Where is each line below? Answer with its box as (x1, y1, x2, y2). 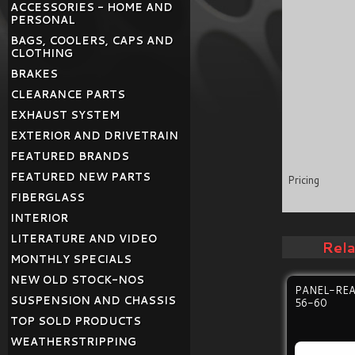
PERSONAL (10, 13, 75, 27)
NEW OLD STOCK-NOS (10, 273, 144, 287)
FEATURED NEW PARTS (10, 170, 151, 184)
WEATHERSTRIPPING (10, 334, 136, 349)
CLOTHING (10, 46, 73, 60)
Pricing (288, 173, 320, 187)
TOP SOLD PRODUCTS (10, 314, 141, 328)
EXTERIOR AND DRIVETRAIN (10, 128, 178, 143)
